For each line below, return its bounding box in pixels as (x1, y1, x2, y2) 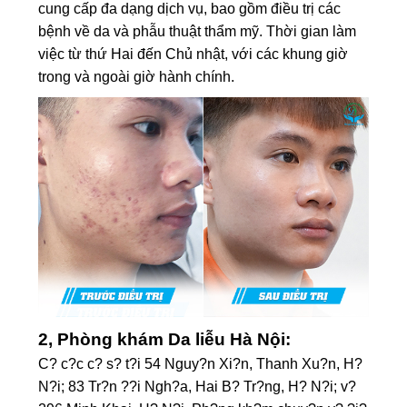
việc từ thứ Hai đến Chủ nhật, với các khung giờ (38, 46, 349, 63)
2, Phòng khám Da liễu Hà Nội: (38, 330, 292, 350)
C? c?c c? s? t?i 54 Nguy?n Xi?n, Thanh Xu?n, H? (38, 356, 363, 372)
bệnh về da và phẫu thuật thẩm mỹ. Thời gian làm (38, 24, 357, 40)
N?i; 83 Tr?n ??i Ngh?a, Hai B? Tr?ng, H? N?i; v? (38, 379, 357, 395)
